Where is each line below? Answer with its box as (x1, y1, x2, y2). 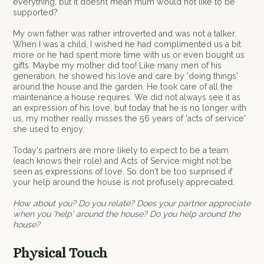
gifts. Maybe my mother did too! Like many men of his (13, 60, 222, 70)
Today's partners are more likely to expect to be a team (13, 145, 229, 155)
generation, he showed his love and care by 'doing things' (13, 71, 239, 81)
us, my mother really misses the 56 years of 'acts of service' (13, 113, 246, 123)
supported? (13, 7, 58, 17)
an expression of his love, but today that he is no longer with (13, 103, 247, 113)
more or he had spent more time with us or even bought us (13, 49, 245, 60)
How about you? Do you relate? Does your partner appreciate (13, 198, 251, 208)
